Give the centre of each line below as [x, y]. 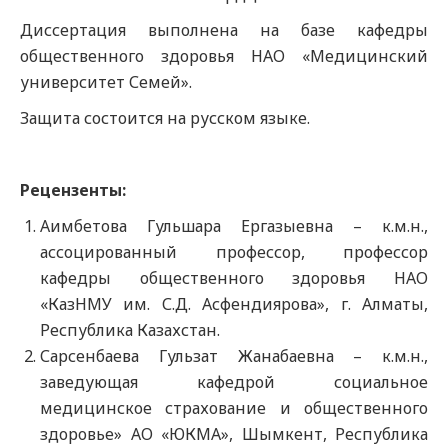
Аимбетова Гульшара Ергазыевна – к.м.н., [234, 226]
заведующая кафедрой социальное [234, 382]
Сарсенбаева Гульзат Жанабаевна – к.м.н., [234, 356]
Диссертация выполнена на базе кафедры [224, 30]
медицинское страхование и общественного [234, 408]
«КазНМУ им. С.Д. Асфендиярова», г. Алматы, [234, 304]
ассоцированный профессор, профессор [234, 252]
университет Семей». [106, 82]
